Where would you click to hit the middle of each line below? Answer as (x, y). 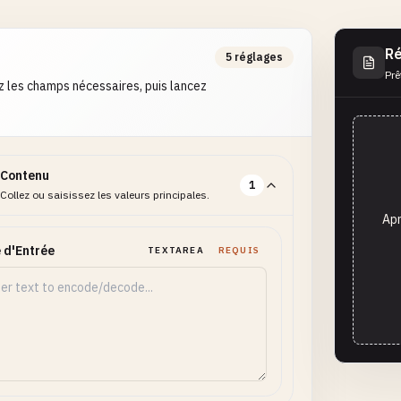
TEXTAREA (176, 250)
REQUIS (239, 250)
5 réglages (254, 57)
